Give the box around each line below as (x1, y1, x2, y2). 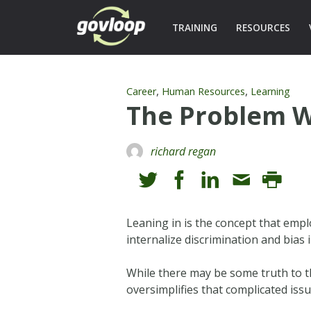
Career (126, 84, 157, 98)
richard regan (151, 143, 217, 159)
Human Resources (162, 84, 246, 98)
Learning (251, 84, 291, 98)
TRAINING (171, 21, 217, 34)
